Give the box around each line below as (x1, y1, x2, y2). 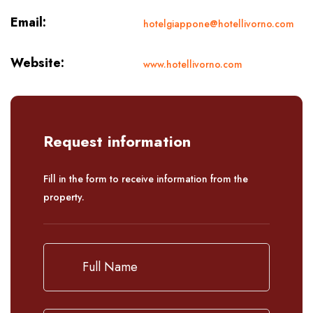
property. (43, 189, 85, 204)
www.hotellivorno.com (143, 57, 242, 71)
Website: (10, 53, 64, 72)
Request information (43, 129, 191, 152)
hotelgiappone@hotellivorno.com (143, 16, 294, 31)
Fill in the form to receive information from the (43, 171, 248, 186)
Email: (10, 13, 46, 31)
